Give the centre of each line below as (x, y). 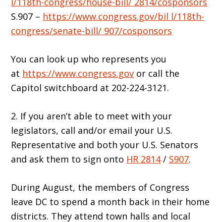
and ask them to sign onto (69, 159)
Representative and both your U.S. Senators (105, 145)
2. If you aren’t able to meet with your (92, 116)
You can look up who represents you (89, 59)
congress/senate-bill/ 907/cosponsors (92, 31)
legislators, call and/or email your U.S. (92, 131)
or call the (157, 74)
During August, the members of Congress (100, 188)
